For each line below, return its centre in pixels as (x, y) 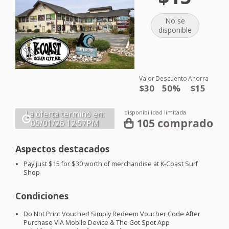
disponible (175, 30)
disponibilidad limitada (155, 112)
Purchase (39, 223)
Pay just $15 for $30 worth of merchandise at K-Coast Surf (111, 164)
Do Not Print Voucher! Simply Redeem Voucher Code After (112, 214)
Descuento (171, 78)
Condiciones (42, 196)
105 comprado (175, 123)
